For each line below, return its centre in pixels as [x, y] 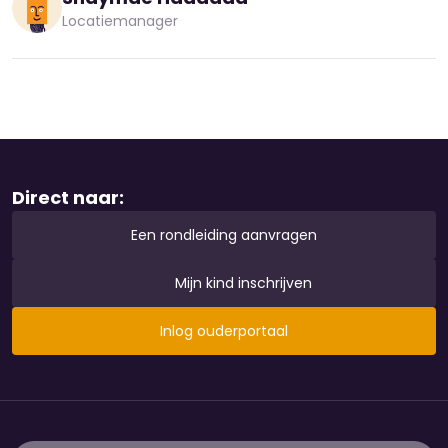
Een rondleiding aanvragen [224, 234]
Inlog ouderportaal [224, 330]
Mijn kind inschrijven [241, 282]
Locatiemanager [120, 20]
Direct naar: [68, 197]
